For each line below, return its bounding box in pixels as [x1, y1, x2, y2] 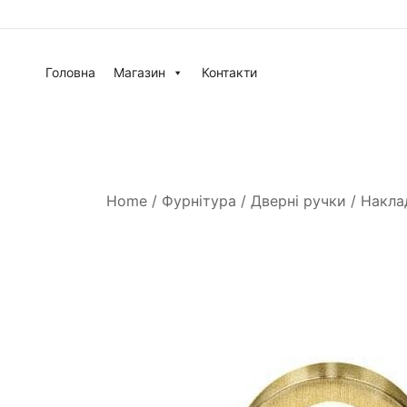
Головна [45, 65, 95, 80]
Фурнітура [162, 192, 236, 211]
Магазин [114, 65, 165, 80]
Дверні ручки [251, 192, 346, 211]
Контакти [202, 65, 257, 80]
